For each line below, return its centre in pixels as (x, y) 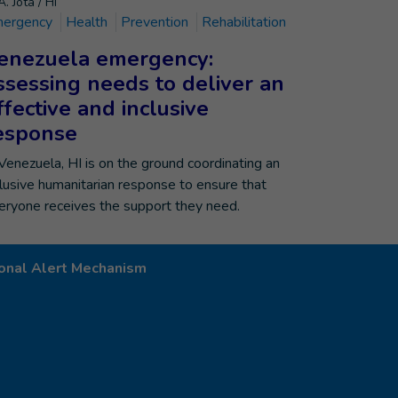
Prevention (155, 22)
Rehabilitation (244, 22)
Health (88, 22)
